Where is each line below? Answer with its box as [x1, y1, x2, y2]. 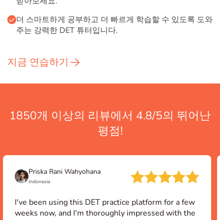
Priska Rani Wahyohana [28, 167, 101, 177]
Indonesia [28, 178, 50, 186]
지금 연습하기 [7, 55, 69, 69]
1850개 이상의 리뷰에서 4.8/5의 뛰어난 [9, 108, 211, 124]
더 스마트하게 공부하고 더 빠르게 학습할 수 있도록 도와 [16, 14, 213, 26]
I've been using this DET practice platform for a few [15, 197, 195, 208]
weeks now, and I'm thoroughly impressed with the [15, 208, 195, 219]
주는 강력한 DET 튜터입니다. [16, 25, 118, 36]
